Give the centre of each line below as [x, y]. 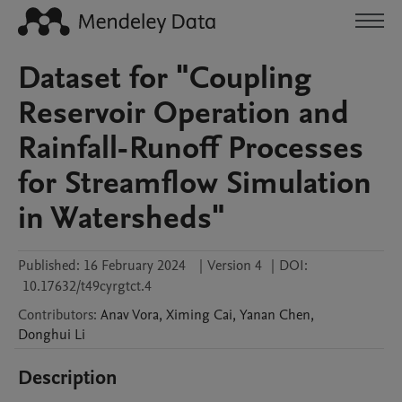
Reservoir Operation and [184, 113]
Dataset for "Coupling [165, 78]
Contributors [56, 315]
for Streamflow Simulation [195, 183]
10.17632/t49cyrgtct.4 [87, 286]
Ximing [188, 315]
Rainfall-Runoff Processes [191, 148]
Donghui [44, 335]
